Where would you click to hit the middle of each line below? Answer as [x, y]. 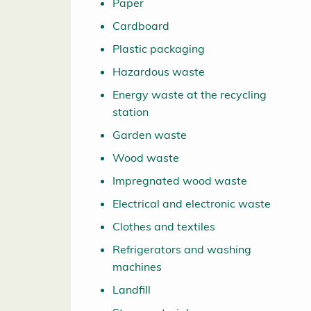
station [131, 112]
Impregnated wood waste [180, 181]
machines [137, 267]
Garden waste [150, 135]
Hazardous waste [159, 72]
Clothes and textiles [164, 227]
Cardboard [141, 26]
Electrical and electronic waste [192, 204]
